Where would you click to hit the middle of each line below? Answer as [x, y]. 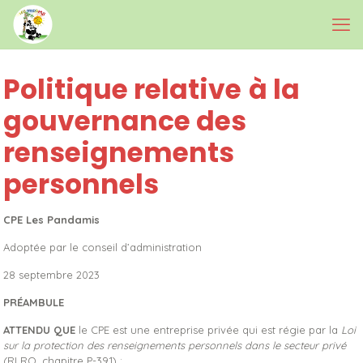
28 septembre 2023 [52, 275]
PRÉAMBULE [34, 302]
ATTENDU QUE [40, 330]
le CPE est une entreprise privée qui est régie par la [209, 330]
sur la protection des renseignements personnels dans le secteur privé [175, 345]
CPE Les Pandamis [52, 220]
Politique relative [123, 90]
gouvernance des [125, 121]
